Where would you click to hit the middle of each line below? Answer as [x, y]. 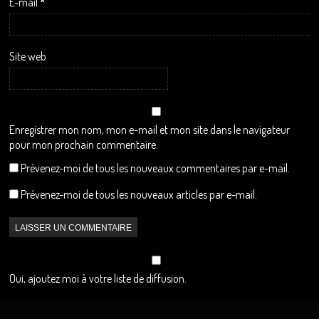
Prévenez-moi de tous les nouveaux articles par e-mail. [139, 194]
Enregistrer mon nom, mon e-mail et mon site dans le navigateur [150, 129]
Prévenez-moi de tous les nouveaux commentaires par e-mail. [156, 168]
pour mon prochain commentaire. [84, 144]
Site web [28, 56]
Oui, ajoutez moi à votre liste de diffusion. [98, 278]
